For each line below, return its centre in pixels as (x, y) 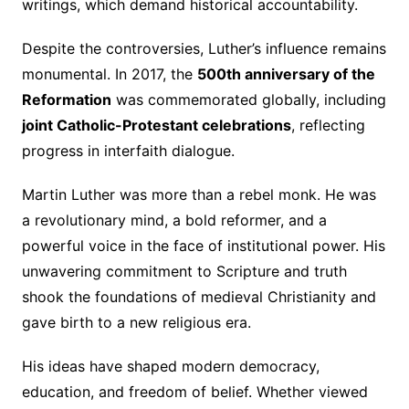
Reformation (66, 99)
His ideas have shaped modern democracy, (170, 366)
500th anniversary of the (286, 73)
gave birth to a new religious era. (136, 322)
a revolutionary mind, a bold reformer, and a (174, 220)
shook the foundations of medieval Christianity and (199, 296)
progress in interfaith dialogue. (128, 150)
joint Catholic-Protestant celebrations (156, 125)
